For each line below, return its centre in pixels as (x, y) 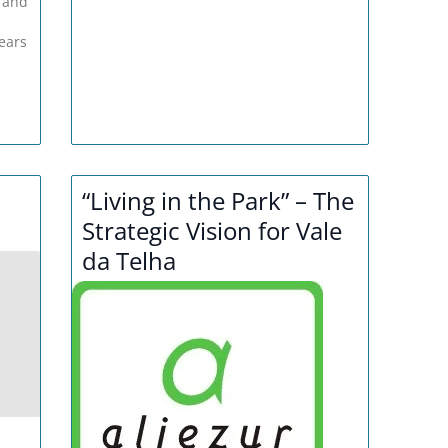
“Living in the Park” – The (218, 201)
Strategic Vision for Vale (212, 231)
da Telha (129, 261)
